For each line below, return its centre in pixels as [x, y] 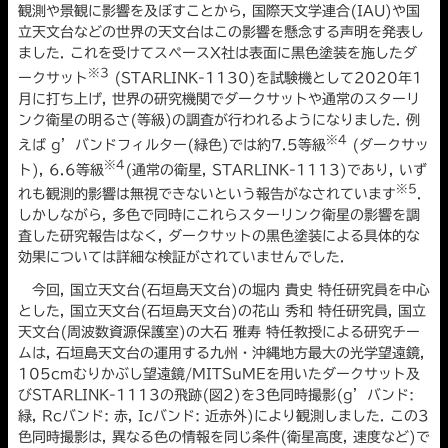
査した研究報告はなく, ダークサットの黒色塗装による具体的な [219, 235]
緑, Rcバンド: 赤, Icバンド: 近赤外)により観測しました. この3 [223, 415]
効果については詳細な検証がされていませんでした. [181, 256]
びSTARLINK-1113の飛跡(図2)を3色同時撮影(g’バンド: [216, 394]
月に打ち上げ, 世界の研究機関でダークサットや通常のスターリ [219, 98]
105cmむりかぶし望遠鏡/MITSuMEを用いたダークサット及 [219, 373]
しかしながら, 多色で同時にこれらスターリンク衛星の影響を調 [219, 214]
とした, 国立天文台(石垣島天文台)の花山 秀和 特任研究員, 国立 [222, 310]
